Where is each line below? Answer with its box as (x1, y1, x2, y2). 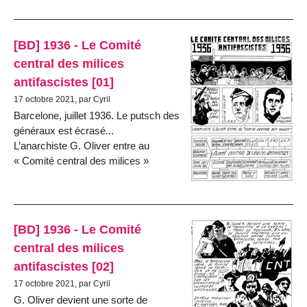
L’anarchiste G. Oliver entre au (14, 139, 149, 151)
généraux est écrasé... (14, 124, 114, 136)
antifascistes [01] (14, 74, 114, 89)
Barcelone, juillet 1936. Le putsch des (14, 109, 180, 121)
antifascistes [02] (14, 259, 114, 274)
